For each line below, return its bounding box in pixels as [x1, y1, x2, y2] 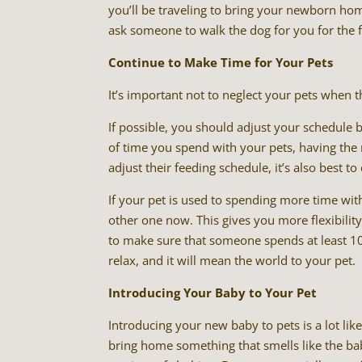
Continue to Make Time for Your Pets [108, 54, 334, 71]
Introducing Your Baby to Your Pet [108, 284, 318, 301]
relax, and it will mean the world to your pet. [108, 252, 356, 269]
